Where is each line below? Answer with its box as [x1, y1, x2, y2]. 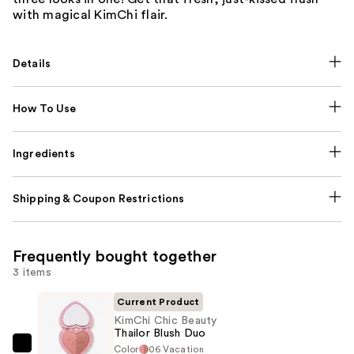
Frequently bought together [13, 249, 217, 265]
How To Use [13, 104, 77, 115]
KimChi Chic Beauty [114, 315, 217, 327]
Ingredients [13, 149, 75, 160]
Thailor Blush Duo [114, 328, 206, 340]
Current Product [117, 297, 200, 307]
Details [13, 58, 51, 70]
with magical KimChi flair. [13, 9, 168, 22]
